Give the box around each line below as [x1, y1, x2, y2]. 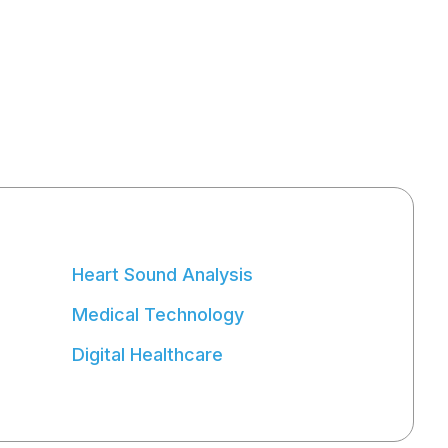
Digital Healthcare [71, 344, 223, 366]
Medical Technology [71, 304, 244, 326]
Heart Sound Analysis [71, 264, 253, 286]
